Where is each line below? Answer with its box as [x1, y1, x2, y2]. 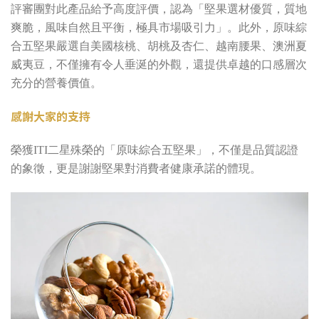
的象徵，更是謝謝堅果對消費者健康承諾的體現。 [11, 162, 261, 174]
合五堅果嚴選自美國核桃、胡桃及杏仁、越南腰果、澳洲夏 [11, 39, 307, 52]
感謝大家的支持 [11, 107, 90, 125]
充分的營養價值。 [11, 76, 102, 89]
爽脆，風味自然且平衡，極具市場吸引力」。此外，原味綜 [11, 21, 307, 33]
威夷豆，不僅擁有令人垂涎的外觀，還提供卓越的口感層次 [11, 58, 307, 70]
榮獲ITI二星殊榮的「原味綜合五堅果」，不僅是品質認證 [11, 143, 298, 156]
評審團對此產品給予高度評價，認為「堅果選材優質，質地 [11, 2, 307, 15]
